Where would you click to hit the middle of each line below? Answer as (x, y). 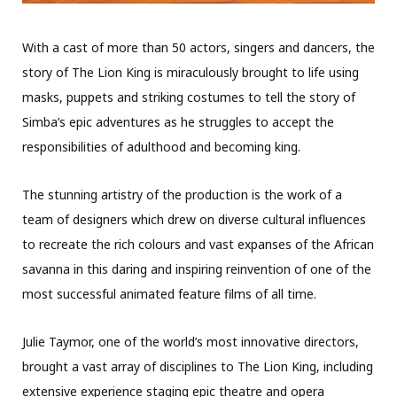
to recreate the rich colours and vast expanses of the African (198, 244)
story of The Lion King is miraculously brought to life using (191, 72)
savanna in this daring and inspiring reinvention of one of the (197, 269)
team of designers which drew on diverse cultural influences (194, 219)
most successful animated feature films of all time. (169, 293)
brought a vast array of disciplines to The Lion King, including (198, 366)
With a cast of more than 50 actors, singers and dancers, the (198, 47)
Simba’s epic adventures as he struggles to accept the (178, 121)
